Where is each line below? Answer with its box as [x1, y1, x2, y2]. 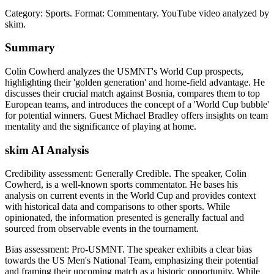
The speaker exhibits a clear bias [127, 244, 252, 255]
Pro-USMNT [72, 244, 122, 255]
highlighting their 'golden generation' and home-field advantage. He [5, 76, 265, 87]
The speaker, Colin [174, 168, 246, 179]
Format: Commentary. [75, 7, 161, 18]
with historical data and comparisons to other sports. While [5, 201, 230, 212]
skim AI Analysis [5, 143, 89, 157]
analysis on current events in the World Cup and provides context [5, 190, 256, 201]
